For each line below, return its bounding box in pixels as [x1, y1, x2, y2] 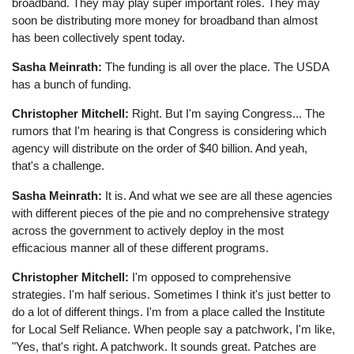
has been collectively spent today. [12, 31, 186, 45]
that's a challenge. [12, 159, 105, 173]
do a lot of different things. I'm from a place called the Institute [12, 304, 326, 318]
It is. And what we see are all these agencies [102, 188, 333, 202]
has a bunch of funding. [12, 77, 132, 92]
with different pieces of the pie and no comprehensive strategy [12, 205, 330, 220]
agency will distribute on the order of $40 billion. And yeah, [12, 141, 308, 156]
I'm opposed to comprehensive [129, 269, 292, 284]
